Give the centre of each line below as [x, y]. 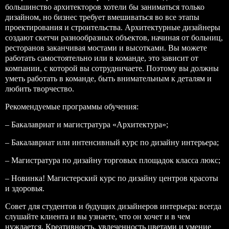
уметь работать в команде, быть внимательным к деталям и [108, 78]
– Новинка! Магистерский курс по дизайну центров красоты [112, 178]
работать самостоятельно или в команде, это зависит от [102, 58]
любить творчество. [40, 89]
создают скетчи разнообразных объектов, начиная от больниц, [114, 38]
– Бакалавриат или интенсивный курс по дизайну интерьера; [112, 142]
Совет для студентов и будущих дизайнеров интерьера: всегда [113, 206]
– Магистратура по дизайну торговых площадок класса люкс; [113, 160]
